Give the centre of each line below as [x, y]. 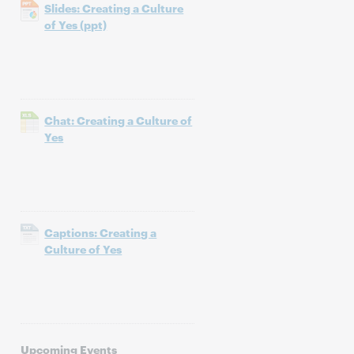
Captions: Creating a [101, 232]
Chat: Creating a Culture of [119, 120]
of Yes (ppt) [76, 24]
